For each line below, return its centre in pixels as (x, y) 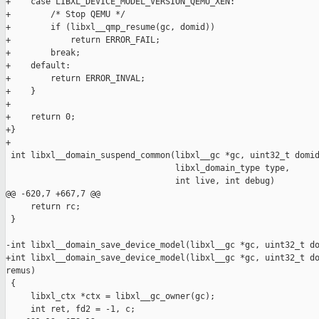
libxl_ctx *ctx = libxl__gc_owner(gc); (110, 297)
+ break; (43, 53)
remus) (21, 271)
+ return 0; (41, 117)
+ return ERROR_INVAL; (75, 79)
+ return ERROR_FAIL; (83, 40)
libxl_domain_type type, (148, 168)
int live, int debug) (140, 181)
